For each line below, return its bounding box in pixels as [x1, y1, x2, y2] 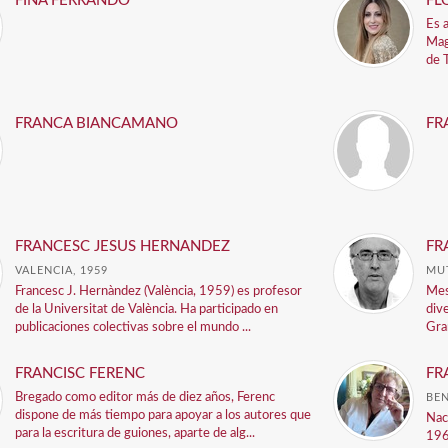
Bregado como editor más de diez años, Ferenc [15, 391, 276, 404]
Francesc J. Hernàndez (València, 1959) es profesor [15, 285, 303, 298]
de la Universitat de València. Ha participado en [15, 303, 279, 316]
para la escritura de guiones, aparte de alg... [15, 427, 256, 440]
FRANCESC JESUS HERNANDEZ [15, 239, 231, 254]
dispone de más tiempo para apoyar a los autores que [15, 409, 312, 422]
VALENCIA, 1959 [15, 265, 108, 276]
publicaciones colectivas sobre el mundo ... [15, 321, 252, 334]
